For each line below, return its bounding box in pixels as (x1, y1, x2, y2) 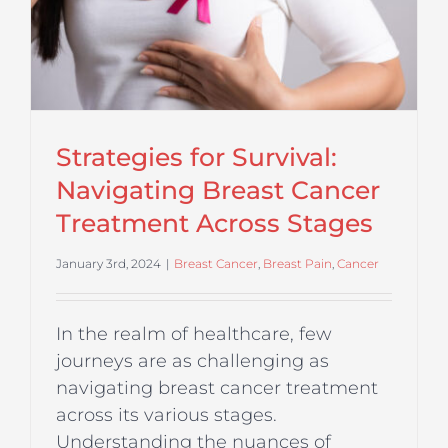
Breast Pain (263, 255, 332, 271)
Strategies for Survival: (56, 141, 337, 172)
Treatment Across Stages (56, 207, 373, 238)
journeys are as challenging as (56, 349, 329, 372)
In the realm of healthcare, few (56, 322, 332, 345)
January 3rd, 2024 (56, 255, 161, 271)
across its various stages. (56, 403, 277, 426)
